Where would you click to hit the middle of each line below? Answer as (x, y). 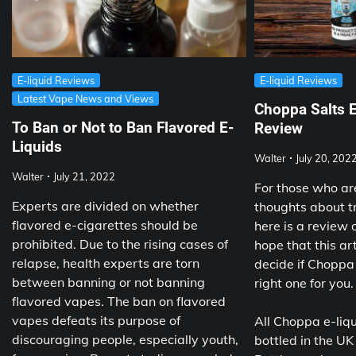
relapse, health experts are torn (106, 263)
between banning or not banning (108, 282)
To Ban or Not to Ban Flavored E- (123, 128)
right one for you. (304, 283)
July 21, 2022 (84, 177)
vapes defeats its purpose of (96, 321)
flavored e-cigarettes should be (105, 225)
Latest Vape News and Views (85, 99)
